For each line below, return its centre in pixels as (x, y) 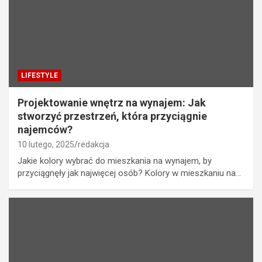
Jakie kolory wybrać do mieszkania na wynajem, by (115, 161)
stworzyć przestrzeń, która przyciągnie (112, 116)
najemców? (45, 129)
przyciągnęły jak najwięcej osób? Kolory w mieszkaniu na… (129, 173)
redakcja (94, 144)
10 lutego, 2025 (46, 144)
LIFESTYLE (39, 75)
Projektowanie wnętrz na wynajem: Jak (112, 102)
